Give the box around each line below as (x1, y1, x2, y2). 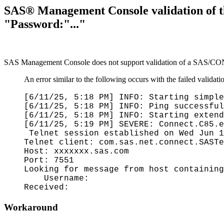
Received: (24, 182, 79, 192)
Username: (24, 173, 89, 183)
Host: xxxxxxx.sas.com (24, 146, 129, 156)
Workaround (4, 201, 58, 212)
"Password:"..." (4, 17, 85, 30)
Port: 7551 (24, 155, 74, 165)
